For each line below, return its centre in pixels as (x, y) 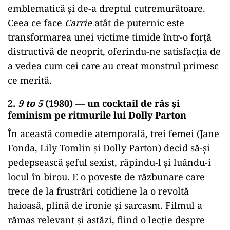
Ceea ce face (36, 23)
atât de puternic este (138, 23)
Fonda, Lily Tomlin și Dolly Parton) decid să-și (109, 148)
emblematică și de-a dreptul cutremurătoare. (107, 8)
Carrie (78, 23)
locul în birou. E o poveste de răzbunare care (106, 177)
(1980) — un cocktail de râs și (111, 103)
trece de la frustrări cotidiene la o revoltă (98, 191)
